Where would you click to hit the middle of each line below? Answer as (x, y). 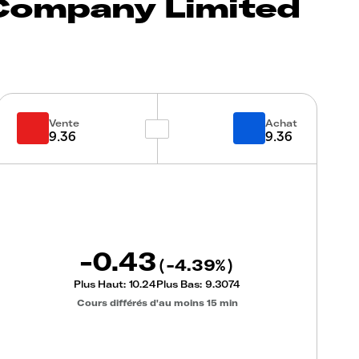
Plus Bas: (181, 284)
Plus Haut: (101, 284)
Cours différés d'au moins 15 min (157, 303)
